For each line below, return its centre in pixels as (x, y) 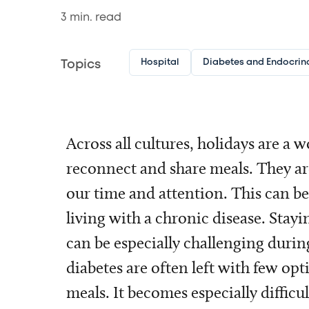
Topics (81, 65)
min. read (94, 17)
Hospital (160, 62)
